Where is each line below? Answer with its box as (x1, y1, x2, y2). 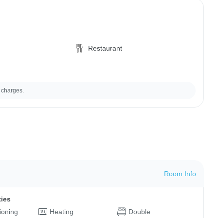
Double (128, 207, 150, 216)
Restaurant (88, 44, 123, 52)
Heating (49, 207, 73, 216)
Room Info (163, 169, 196, 178)
